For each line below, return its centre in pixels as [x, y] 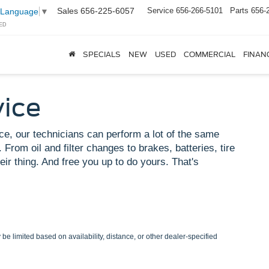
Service [160, 11]
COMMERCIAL [209, 55]
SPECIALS [101, 55]
